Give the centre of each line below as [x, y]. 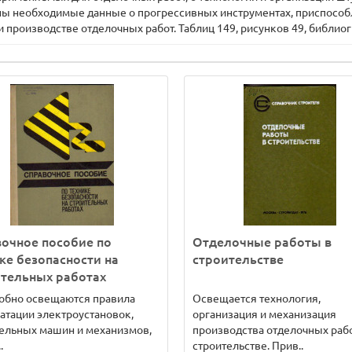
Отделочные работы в [262, 242]
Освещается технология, [257, 299]
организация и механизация [264, 314]
